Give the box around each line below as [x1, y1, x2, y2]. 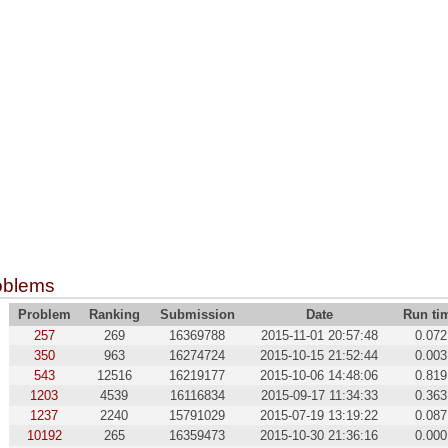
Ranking [88, 307, 140, 323]
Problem [17, 307, 71, 323]
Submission [159, 307, 235, 323]
